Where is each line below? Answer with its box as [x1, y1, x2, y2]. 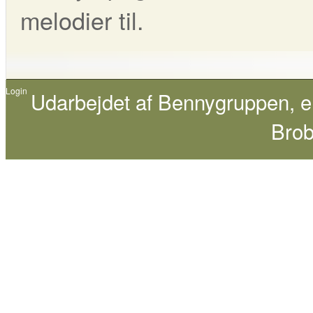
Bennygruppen [158, 87, 289, 117]
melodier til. [20, 3, 151, 38]
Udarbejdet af [31, 87, 158, 117]
